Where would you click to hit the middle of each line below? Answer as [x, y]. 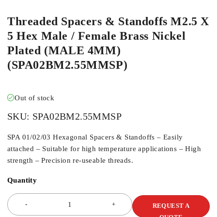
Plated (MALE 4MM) [64, 50]
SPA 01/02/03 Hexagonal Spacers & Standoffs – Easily [95, 137]
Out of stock [35, 98]
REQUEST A [171, 206]
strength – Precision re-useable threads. [70, 160]
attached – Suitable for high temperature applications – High [104, 149]
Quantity [22, 180]
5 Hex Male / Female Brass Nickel [97, 36]
